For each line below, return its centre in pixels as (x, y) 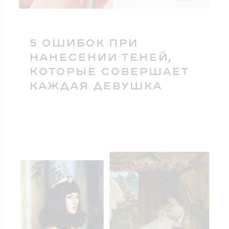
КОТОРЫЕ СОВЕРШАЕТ (109, 71)
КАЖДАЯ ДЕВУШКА (96, 86)
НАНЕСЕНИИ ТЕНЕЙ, (100, 57)
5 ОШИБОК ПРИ (84, 43)
